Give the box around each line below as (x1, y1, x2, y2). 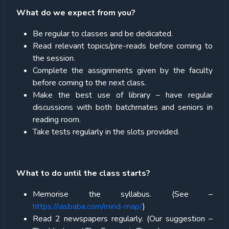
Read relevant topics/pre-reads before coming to (33, 40, 213, 52)
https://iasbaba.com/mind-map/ (33, 200, 143, 212)
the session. (33, 52, 75, 64)
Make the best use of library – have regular (33, 89, 213, 101)
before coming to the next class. (33, 77, 146, 88)
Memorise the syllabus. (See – (33, 188, 213, 200)
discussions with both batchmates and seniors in (33, 101, 213, 113)
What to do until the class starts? (16, 167, 150, 179)
